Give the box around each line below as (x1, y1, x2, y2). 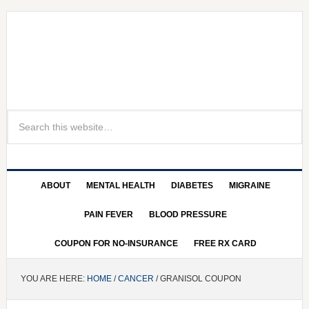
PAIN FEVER (84, 210, 134, 219)
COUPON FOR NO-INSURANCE (54, 239, 179, 248)
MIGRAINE (229, 181, 271, 190)
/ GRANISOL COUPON (153, 274, 241, 283)
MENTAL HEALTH (86, 181, 156, 190)
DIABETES (171, 181, 214, 190)
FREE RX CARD (194, 239, 257, 248)
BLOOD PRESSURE (149, 210, 228, 219)
